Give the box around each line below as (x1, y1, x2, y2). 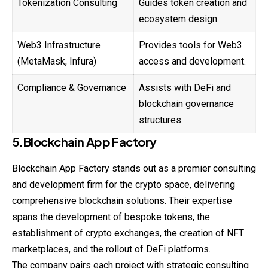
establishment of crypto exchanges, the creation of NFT (12, 227, 244, 239)
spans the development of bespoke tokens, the (12, 211, 210, 223)
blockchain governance (139, 98, 234, 110)
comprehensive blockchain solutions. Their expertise (12, 195, 232, 207)
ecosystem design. (139, 13, 219, 25)
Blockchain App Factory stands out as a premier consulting (12, 163, 256, 175)
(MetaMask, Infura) (17, 56, 96, 68)
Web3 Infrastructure (17, 39, 100, 51)
